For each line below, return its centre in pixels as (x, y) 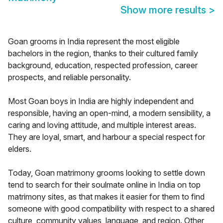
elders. (20, 149)
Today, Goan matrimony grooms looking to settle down (107, 173)
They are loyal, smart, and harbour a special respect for (107, 137)
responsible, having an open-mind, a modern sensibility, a (109, 113)
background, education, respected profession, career (103, 65)
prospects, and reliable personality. (69, 77)
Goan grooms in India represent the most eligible (94, 42)
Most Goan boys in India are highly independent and (101, 101)
